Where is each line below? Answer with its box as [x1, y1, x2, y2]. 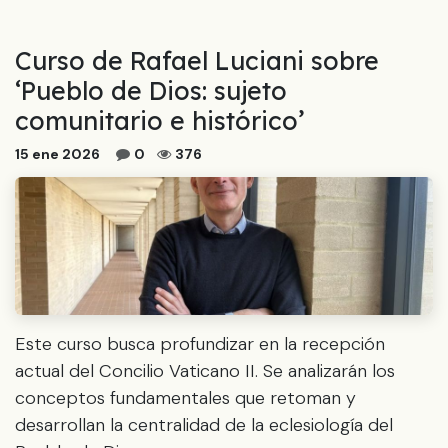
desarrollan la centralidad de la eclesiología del [15, 412, 393, 437]
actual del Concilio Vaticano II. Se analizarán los [15, 358, 395, 383]
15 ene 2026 [15, 144, 100, 163]
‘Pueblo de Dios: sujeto [15, 74, 287, 106]
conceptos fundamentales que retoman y [15, 385, 356, 410]
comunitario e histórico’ [15, 104, 305, 136]
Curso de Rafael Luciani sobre [15, 44, 379, 76]
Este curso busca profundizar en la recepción [15, 331, 385, 356]
